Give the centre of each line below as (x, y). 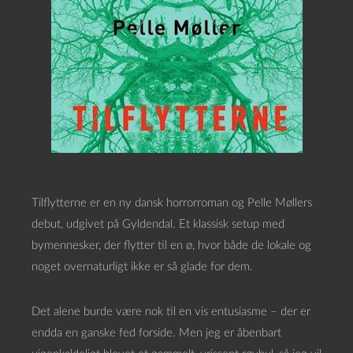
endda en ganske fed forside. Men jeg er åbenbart (156, 333)
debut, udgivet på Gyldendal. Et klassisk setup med (158, 224)
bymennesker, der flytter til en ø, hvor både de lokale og (171, 245)
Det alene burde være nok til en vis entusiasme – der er (171, 312)
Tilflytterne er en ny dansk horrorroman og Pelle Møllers (172, 203)
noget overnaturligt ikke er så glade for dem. (142, 267)
